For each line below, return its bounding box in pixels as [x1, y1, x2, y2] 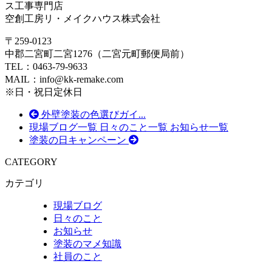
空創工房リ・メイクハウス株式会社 [5, 13, 160, 24]
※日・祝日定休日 [5, 86, 83, 97]
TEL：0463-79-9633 [5, 61, 87, 72]
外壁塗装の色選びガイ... [39, 109, 146, 120]
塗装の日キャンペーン [29, 134, 129, 145]
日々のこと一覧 [97, 121, 168, 132]
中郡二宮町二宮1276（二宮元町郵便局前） [5, 48, 189, 59]
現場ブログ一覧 [29, 121, 97, 132]
